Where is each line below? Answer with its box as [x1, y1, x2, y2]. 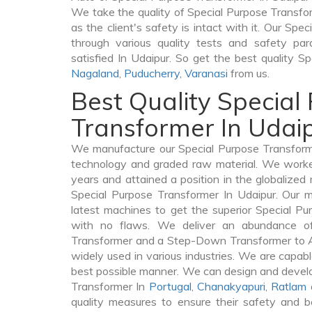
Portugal [148, 279, 192, 293]
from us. [228, 66, 270, 80]
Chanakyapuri [197, 279, 266, 293]
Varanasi [185, 66, 228, 80]
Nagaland [71, 66, 119, 80]
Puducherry [124, 66, 180, 80]
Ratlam [271, 279, 307, 293]
